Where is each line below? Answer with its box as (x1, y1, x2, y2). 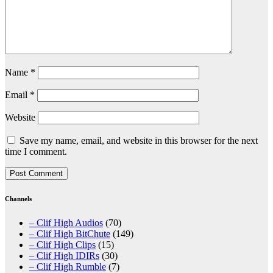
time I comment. (5, 146, 67, 157)
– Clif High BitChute (29, 229, 110, 239)
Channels (5, 195, 32, 203)
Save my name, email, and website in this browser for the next (19, 135, 258, 146)
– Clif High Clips (29, 239, 96, 250)
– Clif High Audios (29, 218, 103, 229)
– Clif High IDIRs (29, 250, 99, 261)
